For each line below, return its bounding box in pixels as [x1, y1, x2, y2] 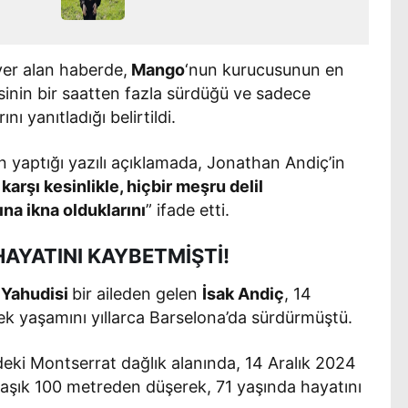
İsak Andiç [202, 283, 285, 303]
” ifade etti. [146, 199, 230, 219]
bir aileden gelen [72, 283, 203, 303]
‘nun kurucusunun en [185, 59, 345, 79]
